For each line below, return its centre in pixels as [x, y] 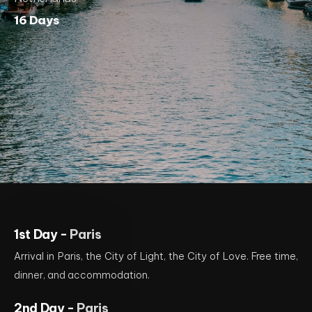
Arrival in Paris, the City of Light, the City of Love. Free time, [156, 256]
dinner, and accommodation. [82, 275]
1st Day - [42, 234]
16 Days [37, 20]
